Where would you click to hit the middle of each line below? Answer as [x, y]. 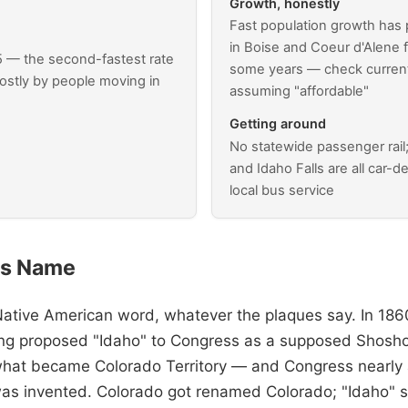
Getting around [278, 124]
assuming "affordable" [300, 92]
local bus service [282, 191]
